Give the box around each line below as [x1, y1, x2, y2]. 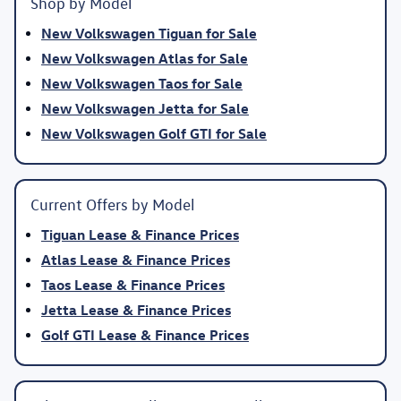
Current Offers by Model [30, 195, 195, 214]
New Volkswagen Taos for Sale [41, 74, 243, 92]
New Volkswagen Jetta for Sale [41, 99, 249, 117]
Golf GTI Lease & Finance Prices [41, 326, 249, 344]
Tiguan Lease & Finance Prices [41, 226, 239, 243]
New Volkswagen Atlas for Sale [41, 49, 248, 67]
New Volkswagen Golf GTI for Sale [41, 124, 267, 142]
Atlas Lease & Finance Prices [41, 251, 230, 269]
